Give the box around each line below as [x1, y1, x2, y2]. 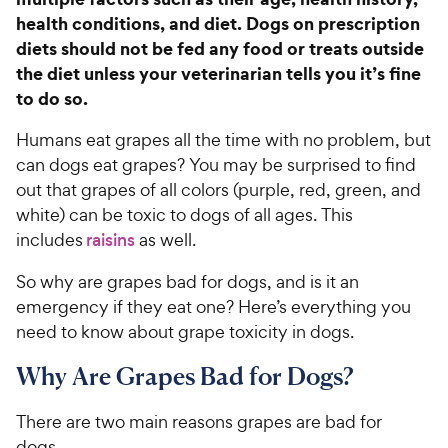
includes [16, 227, 86, 251]
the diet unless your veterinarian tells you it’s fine [16, 60, 421, 86]
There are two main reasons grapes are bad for [16, 409, 382, 433]
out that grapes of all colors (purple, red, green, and [16, 177, 421, 201]
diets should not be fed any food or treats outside [16, 35, 424, 61]
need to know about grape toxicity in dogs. [16, 319, 358, 343]
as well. [135, 227, 204, 251]
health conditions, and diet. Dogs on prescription [16, 10, 420, 36]
